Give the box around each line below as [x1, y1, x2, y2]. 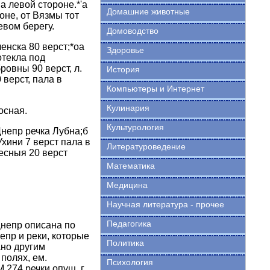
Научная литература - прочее [106, 199, 224, 209]
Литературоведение [106, 142, 186, 151]
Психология [106, 257, 153, 267]
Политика [106, 238, 144, 248]
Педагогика [106, 219, 151, 228]
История [106, 64, 140, 74]
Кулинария [106, 103, 149, 113]
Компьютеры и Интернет [106, 84, 204, 93]
